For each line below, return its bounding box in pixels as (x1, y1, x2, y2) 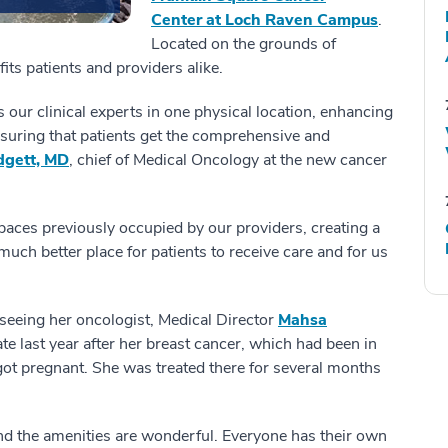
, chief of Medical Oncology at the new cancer (69, 148, 387, 171)
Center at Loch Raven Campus (151, 8, 378, 31)
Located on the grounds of (151, 32, 336, 55)
